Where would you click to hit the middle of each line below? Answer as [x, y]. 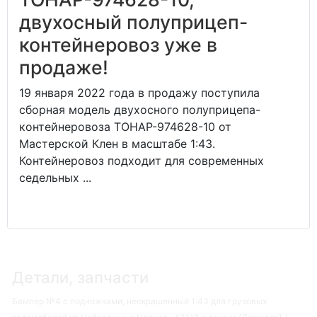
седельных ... [55, 177]
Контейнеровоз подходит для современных [142, 160]
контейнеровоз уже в [118, 44]
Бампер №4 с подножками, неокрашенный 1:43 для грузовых [139, 301]
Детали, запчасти [80, 277]
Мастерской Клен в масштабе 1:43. [117, 143]
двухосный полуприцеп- [133, 22]
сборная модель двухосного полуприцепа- [140, 109]
